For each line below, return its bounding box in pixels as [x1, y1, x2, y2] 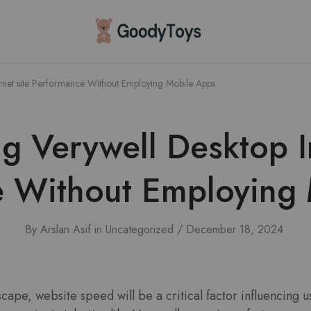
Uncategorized [105, 221, 174, 237]
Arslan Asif [40, 221, 91, 237]
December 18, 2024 [185, 221, 283, 237]
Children [89, 27, 128, 44]
